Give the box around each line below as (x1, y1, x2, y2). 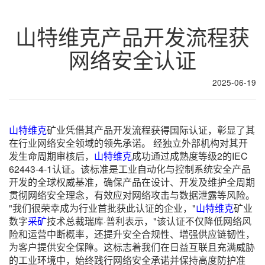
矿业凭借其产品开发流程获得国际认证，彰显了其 (47, 123, 255, 137)
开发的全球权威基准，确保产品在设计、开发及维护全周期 (9, 175, 255, 189)
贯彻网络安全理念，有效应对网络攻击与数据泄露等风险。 (9, 188, 255, 202)
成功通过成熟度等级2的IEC (132, 149, 248, 163)
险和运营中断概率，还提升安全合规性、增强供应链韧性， (9, 227, 255, 241)
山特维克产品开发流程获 (15, 21, 250, 51)
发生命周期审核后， (9, 149, 94, 163)
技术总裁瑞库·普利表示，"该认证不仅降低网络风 (47, 214, 251, 228)
